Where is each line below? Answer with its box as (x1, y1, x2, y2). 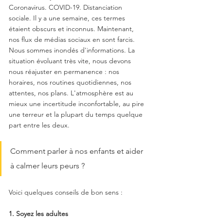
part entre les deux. (9, 120, 70, 129)
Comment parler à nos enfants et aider (10, 146, 145, 156)
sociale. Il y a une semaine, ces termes (9, 13, 127, 22)
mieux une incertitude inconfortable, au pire (9, 99, 146, 108)
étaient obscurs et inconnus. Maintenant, (9, 24, 136, 33)
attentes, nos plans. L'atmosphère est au (9, 88, 135, 97)
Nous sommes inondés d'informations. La (9, 45, 137, 54)
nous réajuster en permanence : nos (9, 67, 121, 76)
